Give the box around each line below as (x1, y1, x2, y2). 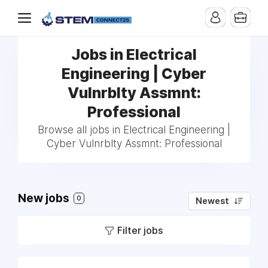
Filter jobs (117, 224, 163, 236)
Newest (196, 196, 229, 206)
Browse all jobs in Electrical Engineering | (38, 124, 230, 136)
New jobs (18, 191, 72, 205)
